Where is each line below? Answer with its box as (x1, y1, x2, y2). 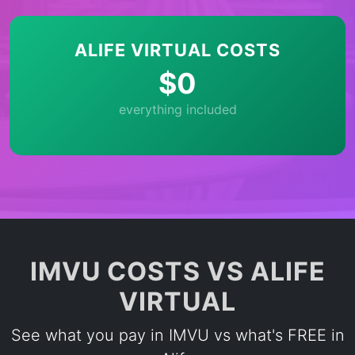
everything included (118, 101, 237, 117)
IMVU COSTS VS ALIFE (29, 256, 326, 287)
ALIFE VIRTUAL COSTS (74, 40, 281, 60)
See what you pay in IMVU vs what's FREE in (10, 326, 345, 345)
